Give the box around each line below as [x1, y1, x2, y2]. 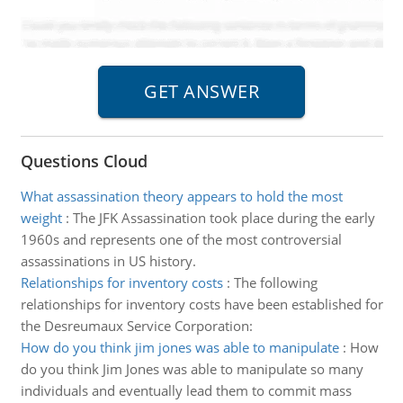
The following [233, 273, 318, 291]
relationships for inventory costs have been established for [20, 295, 383, 313]
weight [20, 209, 62, 227]
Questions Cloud [20, 150, 148, 172]
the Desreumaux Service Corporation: [20, 317, 253, 335]
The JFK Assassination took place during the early [72, 209, 375, 227]
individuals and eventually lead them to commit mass [20, 381, 352, 399]
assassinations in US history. [20, 252, 196, 270]
